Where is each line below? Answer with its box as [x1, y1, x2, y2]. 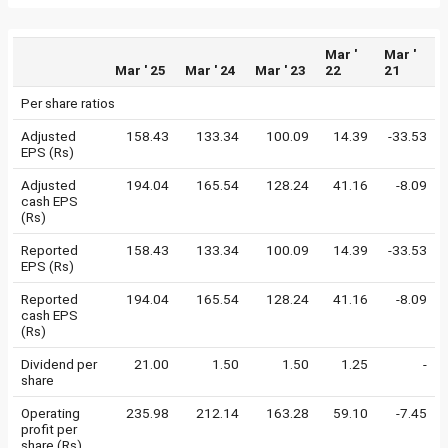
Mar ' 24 [185, 62, 236, 78]
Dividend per [21, 356, 97, 372]
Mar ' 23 [255, 62, 306, 78]
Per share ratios [21, 95, 115, 111]
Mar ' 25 [115, 62, 166, 78]
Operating [21, 405, 80, 421]
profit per [21, 421, 77, 437]
